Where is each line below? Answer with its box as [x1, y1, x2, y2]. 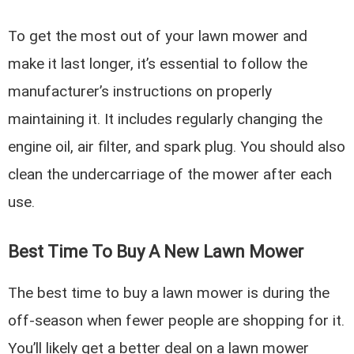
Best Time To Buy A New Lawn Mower [8, 241, 304, 262]
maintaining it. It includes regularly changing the [8, 110, 323, 129]
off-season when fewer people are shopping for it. [8, 311, 345, 330]
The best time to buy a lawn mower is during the [8, 283, 330, 302]
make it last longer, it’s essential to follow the [8, 55, 308, 73]
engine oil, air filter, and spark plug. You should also [8, 137, 346, 156]
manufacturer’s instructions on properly [8, 82, 273, 101]
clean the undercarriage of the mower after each [8, 165, 333, 184]
